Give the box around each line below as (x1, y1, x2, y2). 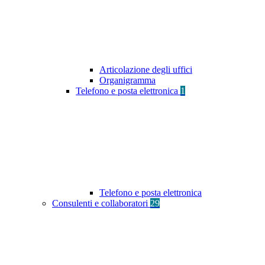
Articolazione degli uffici (99, 64, 192, 75)
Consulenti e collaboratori (52, 198, 150, 209)
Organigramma (99, 75, 156, 86)
